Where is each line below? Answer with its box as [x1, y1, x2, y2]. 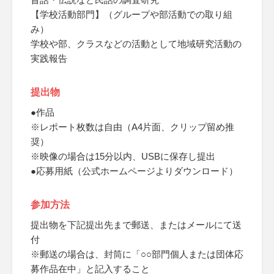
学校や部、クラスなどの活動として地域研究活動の [31, 39, 242, 49]
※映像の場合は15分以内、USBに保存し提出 [31, 151, 215, 161]
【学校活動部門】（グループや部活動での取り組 [31, 9, 232, 20]
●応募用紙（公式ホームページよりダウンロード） [31, 166, 238, 176]
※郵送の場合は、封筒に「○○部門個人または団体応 [31, 249, 243, 259]
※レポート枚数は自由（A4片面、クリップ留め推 [31, 122, 234, 132]
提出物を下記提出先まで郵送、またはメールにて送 [31, 220, 242, 230]
